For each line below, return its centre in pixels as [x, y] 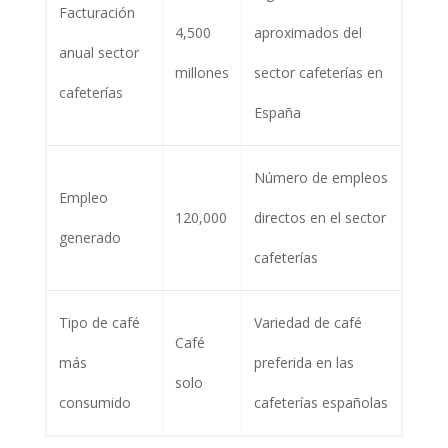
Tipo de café [99, 322]
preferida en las [303, 362]
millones [201, 72]
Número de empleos [320, 177]
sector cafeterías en [318, 72]
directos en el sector [319, 217]
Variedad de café [307, 322]
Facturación [96, 12]
